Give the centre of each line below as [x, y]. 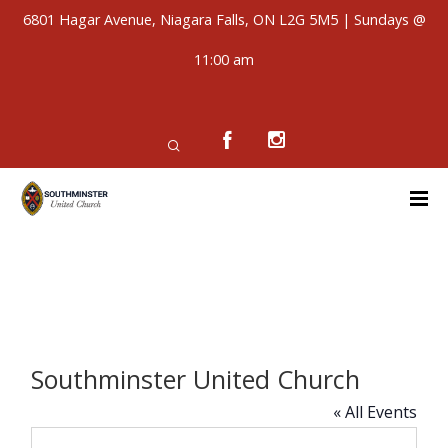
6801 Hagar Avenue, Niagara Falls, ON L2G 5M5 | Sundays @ [224, 19]
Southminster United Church [195, 379]
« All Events [375, 412]
